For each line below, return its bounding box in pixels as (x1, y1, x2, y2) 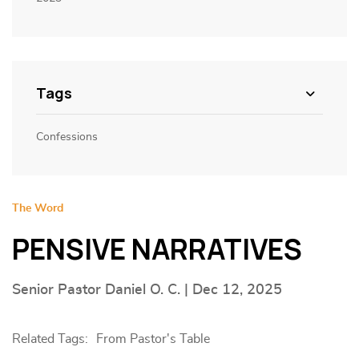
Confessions (36, 131, 98, 143)
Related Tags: (12, 333, 88, 345)
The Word (12, 203, 63, 214)
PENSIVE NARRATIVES (12, 231, 302, 268)
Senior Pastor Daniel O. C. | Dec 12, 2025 (12, 283, 282, 297)
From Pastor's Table (96, 333, 210, 345)
